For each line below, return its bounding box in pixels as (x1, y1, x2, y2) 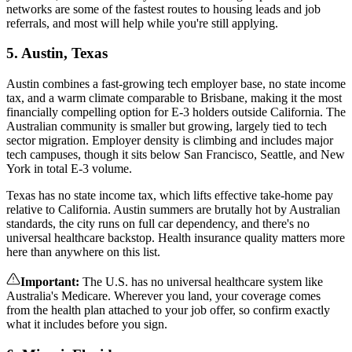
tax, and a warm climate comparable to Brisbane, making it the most (6, 91, 342, 104)
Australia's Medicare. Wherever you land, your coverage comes (6, 289, 321, 302)
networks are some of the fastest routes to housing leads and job (6, 2, 321, 16)
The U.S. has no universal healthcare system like (82, 275, 323, 288)
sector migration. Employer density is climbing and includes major (6, 134, 333, 147)
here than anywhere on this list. (6, 245, 160, 258)
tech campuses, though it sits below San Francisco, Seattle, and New (6, 148, 345, 161)
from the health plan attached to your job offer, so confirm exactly (6, 303, 330, 317)
